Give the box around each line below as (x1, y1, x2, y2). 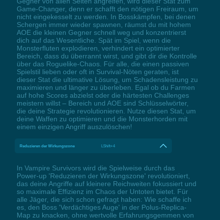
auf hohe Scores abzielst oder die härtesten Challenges (16, 91, 189, 99)
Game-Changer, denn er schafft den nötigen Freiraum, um (16, 4, 198, 13)
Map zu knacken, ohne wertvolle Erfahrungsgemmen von (16, 211, 194, 219)
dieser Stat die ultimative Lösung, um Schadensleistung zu (16, 75, 198, 83)
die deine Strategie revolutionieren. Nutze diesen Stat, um (16, 107, 196, 115)
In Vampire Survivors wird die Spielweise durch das (16, 164, 175, 172)
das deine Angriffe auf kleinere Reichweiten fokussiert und (16, 179, 196, 188)
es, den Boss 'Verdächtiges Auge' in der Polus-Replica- (16, 203, 187, 211)
